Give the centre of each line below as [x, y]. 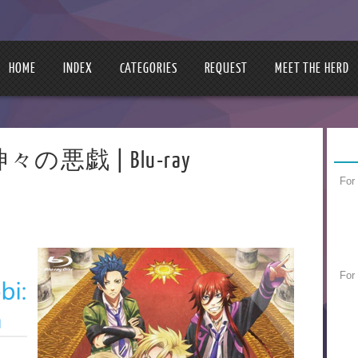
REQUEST [226, 68]
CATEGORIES [148, 68]
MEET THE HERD [312, 68]
